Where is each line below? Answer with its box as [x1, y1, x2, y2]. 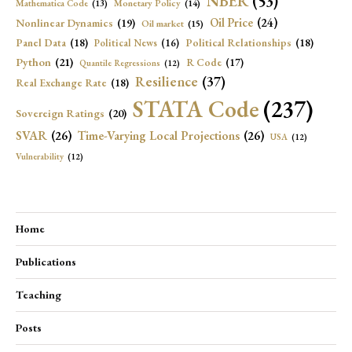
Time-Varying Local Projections [78, 126, 240, 144]
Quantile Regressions [79, 57, 160, 68]
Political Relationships [185, 35, 291, 49]
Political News [94, 35, 157, 49]
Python [16, 53, 51, 69]
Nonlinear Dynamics [16, 15, 113, 30]
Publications [16, 254, 76, 269]
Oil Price [210, 14, 253, 31]
